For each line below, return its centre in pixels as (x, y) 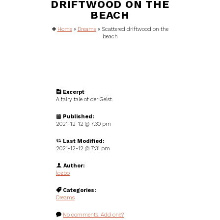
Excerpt (74, 92)
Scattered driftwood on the (135, 29)
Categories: (79, 190)
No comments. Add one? (93, 215)
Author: (74, 166)
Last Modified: (83, 141)
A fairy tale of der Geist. (84, 99)
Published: (78, 117)
